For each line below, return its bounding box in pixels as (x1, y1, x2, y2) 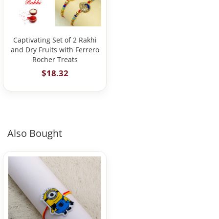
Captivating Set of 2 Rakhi (13, 35, 97, 44)
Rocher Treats (32, 55, 78, 64)
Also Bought (7, 127, 62, 140)
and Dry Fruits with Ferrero (10, 45, 99, 54)
